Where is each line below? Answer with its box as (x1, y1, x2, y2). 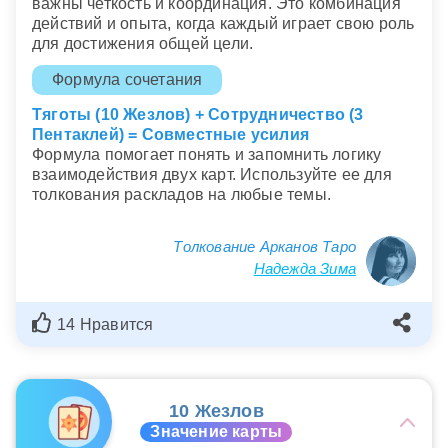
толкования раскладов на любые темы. (32, 186, 331, 204)
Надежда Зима (253, 260, 356, 278)
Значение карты (150, 423, 283, 441)
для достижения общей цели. (32, 34, 254, 52)
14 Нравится (57, 316, 154, 334)
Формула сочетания (52, 71, 203, 89)
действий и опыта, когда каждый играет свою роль (32, 14, 415, 32)
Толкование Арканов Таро (173, 238, 356, 256)
